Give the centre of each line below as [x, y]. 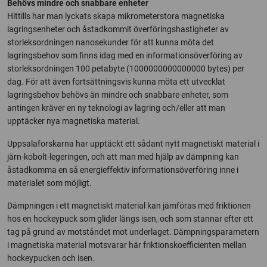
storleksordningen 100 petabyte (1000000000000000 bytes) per [126, 68]
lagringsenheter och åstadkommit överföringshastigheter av [118, 29]
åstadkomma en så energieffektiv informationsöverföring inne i [123, 170]
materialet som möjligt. [49, 183]
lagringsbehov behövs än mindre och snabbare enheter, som [118, 94]
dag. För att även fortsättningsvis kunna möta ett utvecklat [116, 81]
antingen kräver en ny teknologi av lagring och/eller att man [116, 108]
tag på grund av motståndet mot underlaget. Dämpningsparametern [133, 232]
